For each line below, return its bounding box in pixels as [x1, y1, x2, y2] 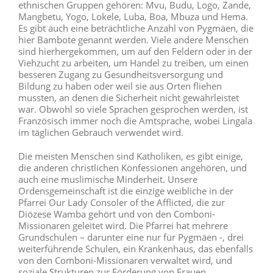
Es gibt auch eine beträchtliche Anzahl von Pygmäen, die [18, 22, 253, 35]
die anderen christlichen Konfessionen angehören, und [18, 161, 247, 174]
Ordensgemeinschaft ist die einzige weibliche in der [18, 185, 233, 197]
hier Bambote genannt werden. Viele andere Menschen [18, 34, 249, 46]
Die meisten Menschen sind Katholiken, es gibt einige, [18, 150, 243, 163]
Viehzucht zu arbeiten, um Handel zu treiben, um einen [18, 57, 249, 69]
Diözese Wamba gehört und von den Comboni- [18, 208, 215, 221]
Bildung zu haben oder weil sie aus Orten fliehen [18, 80, 222, 93]
